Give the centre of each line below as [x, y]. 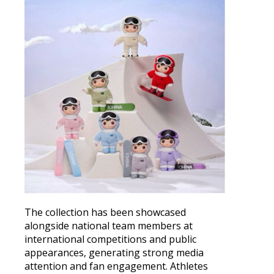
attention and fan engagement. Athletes [116, 266]
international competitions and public [110, 239]
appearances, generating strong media [114, 253]
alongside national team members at [109, 226]
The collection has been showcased [105, 212]
